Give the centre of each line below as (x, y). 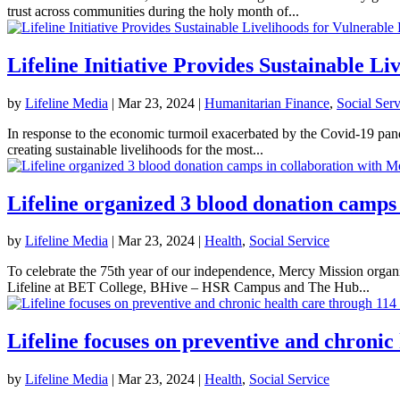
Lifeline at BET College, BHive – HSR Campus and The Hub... (188, 287)
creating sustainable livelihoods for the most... (135, 149)
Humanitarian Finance (267, 103)
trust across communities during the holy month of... (153, 11)
